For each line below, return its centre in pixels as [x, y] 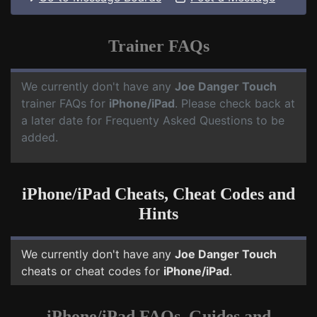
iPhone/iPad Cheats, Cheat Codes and [158, 194]
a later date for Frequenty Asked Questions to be [153, 120]
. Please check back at [235, 103]
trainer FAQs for [65, 103]
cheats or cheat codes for [92, 271]
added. [40, 137]
